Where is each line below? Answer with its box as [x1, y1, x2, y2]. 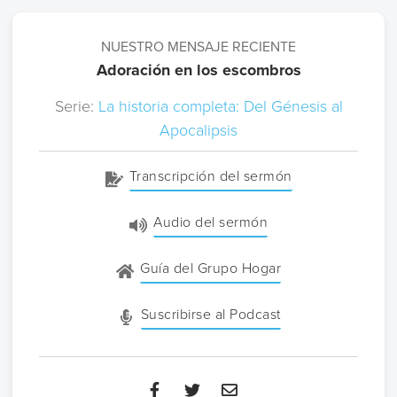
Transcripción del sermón [128, 166, 292, 187]
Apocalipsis [160, 119, 237, 143]
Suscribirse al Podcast [140, 304, 281, 325]
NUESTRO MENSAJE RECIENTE [101, 36, 296, 58]
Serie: [54, 95, 98, 119]
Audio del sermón [153, 212, 269, 233]
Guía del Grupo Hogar [140, 258, 282, 279]
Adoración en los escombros [96, 58, 301, 82]
